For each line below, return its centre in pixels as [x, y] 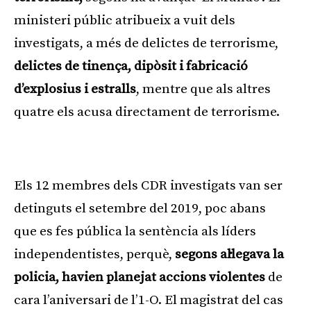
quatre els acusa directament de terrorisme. [147, 112]
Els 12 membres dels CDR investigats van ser [148, 185]
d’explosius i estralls [75, 89]
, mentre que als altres [203, 89]
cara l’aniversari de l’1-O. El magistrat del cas [149, 300]
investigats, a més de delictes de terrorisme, [146, 43]
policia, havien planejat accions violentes [140, 277]
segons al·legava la [229, 254]
